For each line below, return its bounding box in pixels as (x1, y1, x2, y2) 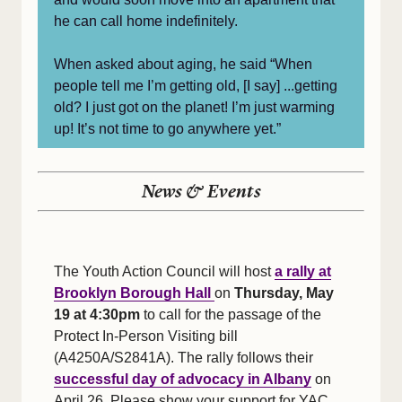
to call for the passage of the (140, 307, 321, 322)
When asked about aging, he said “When (54, 57, 312, 72)
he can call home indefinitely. (54, 13, 238, 29)
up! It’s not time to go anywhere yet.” (54, 121, 281, 136)
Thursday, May (234, 285, 334, 301)
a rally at (275, 264, 331, 279)
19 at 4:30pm (54, 307, 140, 322)
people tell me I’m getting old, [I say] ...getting (54, 78, 337, 93)
